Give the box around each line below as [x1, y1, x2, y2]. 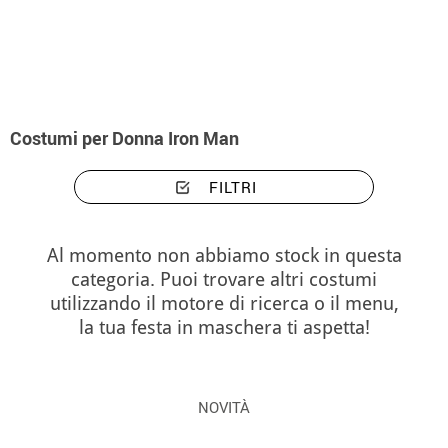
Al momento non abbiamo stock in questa [46, 244, 402, 267]
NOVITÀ [197, 397, 250, 417]
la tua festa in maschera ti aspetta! [78, 316, 370, 339]
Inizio [14, 97, 41, 112]
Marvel [133, 97, 168, 112]
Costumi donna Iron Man [260, 97, 382, 112]
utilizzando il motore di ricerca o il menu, [49, 292, 399, 315]
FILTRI [208, 176, 257, 197]
